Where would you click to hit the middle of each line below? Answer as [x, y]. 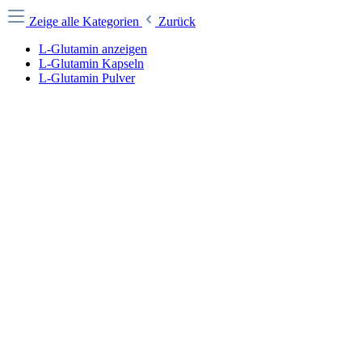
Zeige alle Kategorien [86, 21]
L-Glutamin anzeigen [93, 49]
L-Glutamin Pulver [87, 78]
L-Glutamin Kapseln [91, 63]
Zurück [177, 21]
